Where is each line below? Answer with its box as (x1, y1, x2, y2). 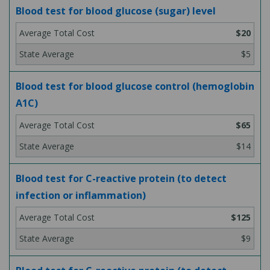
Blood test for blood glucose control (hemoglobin (16, 80, 254, 93)
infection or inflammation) (16, 189, 146, 202)
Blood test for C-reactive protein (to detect (16, 172, 227, 185)
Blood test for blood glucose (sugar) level (16, 4, 216, 17)
